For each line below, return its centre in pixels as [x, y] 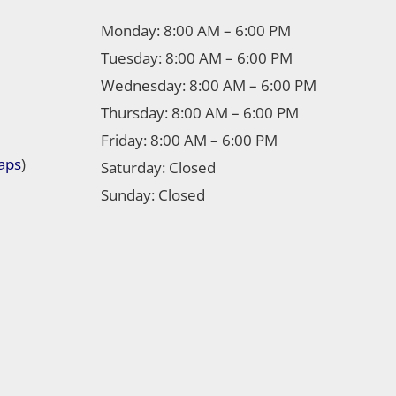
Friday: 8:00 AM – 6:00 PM [189, 140]
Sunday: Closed [152, 194]
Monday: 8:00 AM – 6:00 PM [195, 30]
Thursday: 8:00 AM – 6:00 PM [199, 112]
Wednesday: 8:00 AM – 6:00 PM [208, 85]
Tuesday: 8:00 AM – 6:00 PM [196, 57]
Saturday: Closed [158, 167]
